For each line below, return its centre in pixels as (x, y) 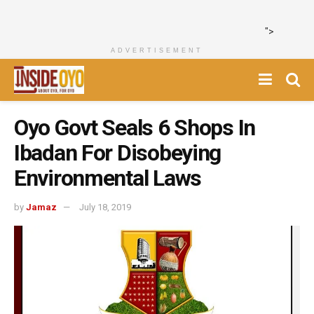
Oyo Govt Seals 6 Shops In (135, 128)
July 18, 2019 (105, 207)
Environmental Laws (108, 178)
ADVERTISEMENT (157, 50)
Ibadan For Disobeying (118, 153)
